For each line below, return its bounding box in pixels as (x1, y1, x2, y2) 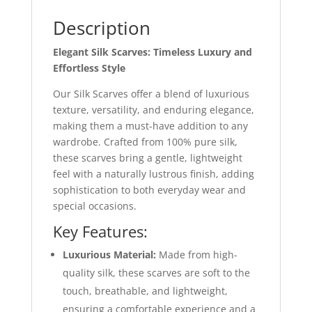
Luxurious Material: (62, 247, 156, 261)
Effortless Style (52, 61, 125, 75)
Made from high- (155, 247, 237, 261)
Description (52, 15, 150, 40)
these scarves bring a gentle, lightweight (52, 150, 242, 164)
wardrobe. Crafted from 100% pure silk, (52, 134, 237, 148)
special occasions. (52, 198, 136, 212)
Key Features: (52, 220, 148, 242)
